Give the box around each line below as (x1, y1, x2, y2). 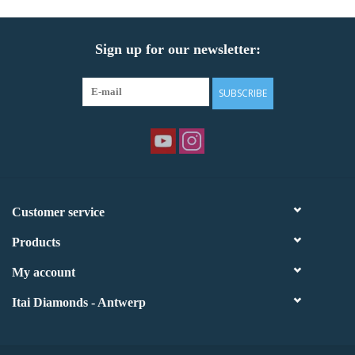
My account (12, 265, 75, 280)
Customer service (12, 205, 105, 219)
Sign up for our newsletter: (94, 41, 261, 58)
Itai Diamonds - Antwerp (12, 296, 146, 310)
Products (12, 235, 60, 250)
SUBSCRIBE (218, 86, 267, 101)
